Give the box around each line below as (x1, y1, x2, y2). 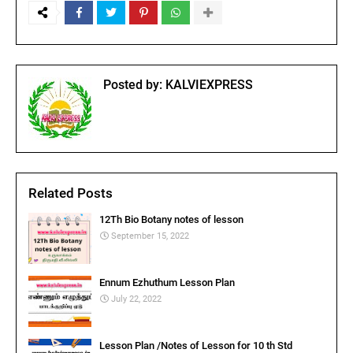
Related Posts (28, 185, 113, 201)
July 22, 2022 (111, 294, 162, 304)
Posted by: (103, 77, 162, 92)
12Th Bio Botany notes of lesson (99, 214, 243, 225)
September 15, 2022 (111, 231, 189, 241)
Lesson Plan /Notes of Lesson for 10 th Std (99, 340, 292, 351)
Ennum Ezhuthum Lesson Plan (99, 277, 235, 288)
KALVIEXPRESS (162, 77, 253, 92)
